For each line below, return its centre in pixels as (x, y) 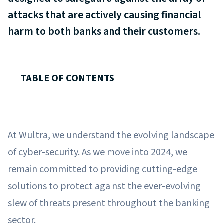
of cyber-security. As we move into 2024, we (98, 152)
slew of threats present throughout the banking (109, 203)
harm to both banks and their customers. (104, 31)
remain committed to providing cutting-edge (103, 169)
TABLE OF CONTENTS (67, 78)
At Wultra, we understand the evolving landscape (111, 135)
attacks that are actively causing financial (104, 15)
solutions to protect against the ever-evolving (104, 186)
